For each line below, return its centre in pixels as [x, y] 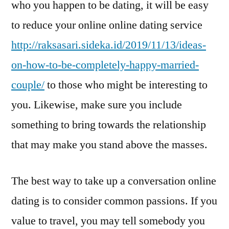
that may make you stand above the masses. [109, 145]
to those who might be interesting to [126, 85]
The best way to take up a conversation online [114, 181]
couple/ [28, 85]
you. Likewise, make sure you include [97, 105]
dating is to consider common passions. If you [114, 201]
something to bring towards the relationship [109, 125]
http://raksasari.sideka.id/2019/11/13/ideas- [109, 45]
